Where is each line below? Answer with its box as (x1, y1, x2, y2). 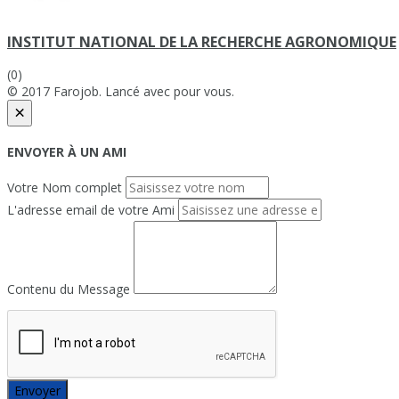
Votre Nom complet (7, 179, 122, 197)
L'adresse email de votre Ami (7, 201, 175, 219)
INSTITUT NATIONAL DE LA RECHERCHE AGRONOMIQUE (7, 31, 396, 52)
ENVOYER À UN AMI (7, 142, 126, 160)
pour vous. (174, 83, 234, 101)
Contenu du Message (7, 281, 130, 298)
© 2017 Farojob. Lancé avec (7, 83, 174, 101)
